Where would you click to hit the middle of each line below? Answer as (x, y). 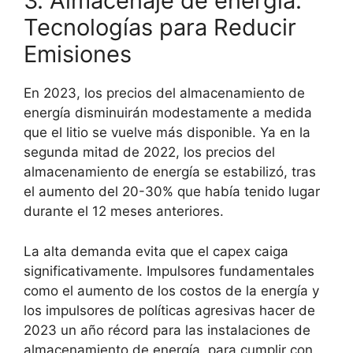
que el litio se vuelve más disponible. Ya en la (167, 133)
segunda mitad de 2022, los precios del (149, 152)
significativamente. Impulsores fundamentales (169, 271)
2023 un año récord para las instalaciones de (167, 330)
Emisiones (78, 54)
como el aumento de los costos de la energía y (171, 290)
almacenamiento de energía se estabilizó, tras (170, 172)
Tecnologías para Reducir (160, 28)
